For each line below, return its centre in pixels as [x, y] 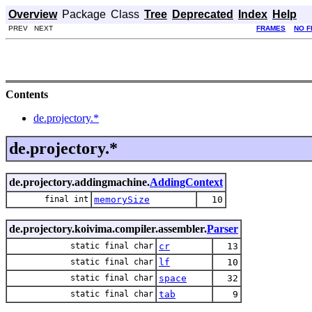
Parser [223, 229]
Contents [27, 95]
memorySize [122, 200]
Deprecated [203, 14]
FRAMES [271, 28]
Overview [33, 14]
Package [84, 14]
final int [67, 200]
